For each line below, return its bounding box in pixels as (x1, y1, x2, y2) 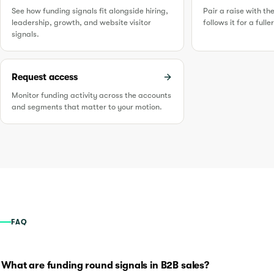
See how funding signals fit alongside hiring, (12, 6, 168, 15)
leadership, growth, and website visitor (12, 17, 151, 27)
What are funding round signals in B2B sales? (1, 259, 209, 271)
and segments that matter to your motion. (12, 102, 162, 111)
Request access (12, 71, 78, 83)
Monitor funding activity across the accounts (12, 90, 171, 100)
